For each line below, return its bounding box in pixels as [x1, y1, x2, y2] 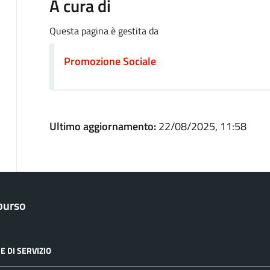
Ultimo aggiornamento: [49, 118, 159, 134]
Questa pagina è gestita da [49, 23, 159, 38]
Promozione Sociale [63, 52, 156, 69]
